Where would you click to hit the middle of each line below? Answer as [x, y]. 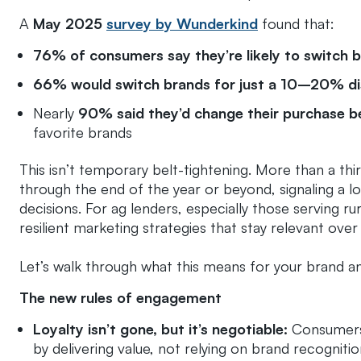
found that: [296, 23]
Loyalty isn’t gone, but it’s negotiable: [162, 329]
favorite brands [83, 132]
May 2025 [70, 23]
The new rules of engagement [120, 298]
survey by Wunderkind [182, 23]
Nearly [56, 112]
